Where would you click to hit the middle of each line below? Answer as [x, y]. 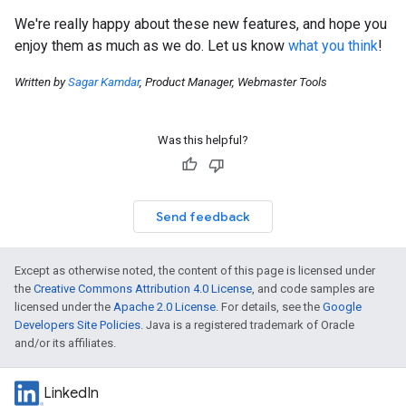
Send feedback [203, 217]
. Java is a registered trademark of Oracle [247, 325]
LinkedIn [71, 394]
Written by [41, 82]
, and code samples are [313, 289]
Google [342, 307]
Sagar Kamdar [104, 82]
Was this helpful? [203, 140]
